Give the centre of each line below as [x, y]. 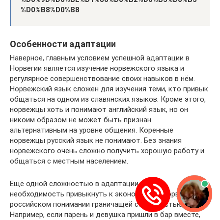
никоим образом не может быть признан [81, 120]
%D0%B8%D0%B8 [50, 10]
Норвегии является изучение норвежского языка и [97, 68]
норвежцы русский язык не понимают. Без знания [96, 140]
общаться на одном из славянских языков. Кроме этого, [108, 99]
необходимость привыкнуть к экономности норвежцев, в [109, 194]
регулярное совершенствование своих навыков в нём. [102, 79]
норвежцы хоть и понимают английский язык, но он [99, 110]
